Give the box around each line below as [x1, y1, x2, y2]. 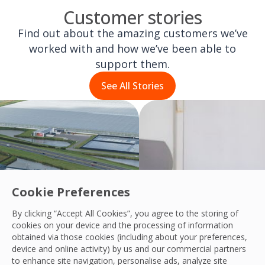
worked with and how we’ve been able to [29, 41, 236, 56]
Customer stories [63, 5, 202, 30]
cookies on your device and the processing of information [12, 219, 233, 231]
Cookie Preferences [12, 184, 130, 200]
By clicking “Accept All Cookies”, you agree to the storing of [12, 208, 238, 219]
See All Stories [101, 79, 164, 93]
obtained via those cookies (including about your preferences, [12, 231, 247, 243]
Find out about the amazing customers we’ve [17, 26, 248, 41]
